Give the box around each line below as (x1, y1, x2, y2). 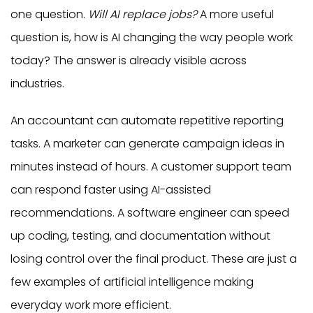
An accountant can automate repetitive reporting (10, 112, 284, 129)
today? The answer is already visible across (10, 52, 247, 68)
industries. (10, 75, 64, 92)
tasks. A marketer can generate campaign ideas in (10, 135, 284, 152)
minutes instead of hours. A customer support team (10, 158, 291, 175)
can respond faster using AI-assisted (10, 181, 211, 198)
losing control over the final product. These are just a (10, 250, 297, 267)
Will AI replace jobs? (88, 6, 200, 22)
